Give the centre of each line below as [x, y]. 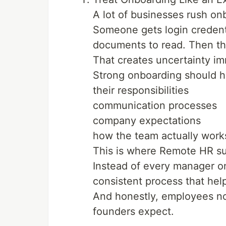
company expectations [147, 121]
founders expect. [133, 211]
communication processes [155, 105]
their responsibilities [141, 90]
